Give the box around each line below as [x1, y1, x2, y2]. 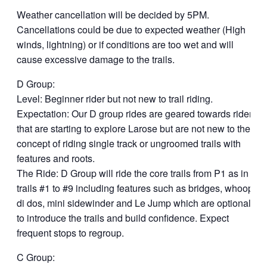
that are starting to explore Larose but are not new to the [17, 122, 250, 135]
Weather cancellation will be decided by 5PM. [17, 8, 209, 21]
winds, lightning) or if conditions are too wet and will [17, 38, 234, 51]
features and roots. [17, 151, 95, 165]
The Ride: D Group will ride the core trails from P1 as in [17, 166, 249, 180]
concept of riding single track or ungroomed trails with [17, 136, 241, 150]
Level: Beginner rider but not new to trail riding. [17, 92, 213, 105]
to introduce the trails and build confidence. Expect [17, 211, 229, 225]
